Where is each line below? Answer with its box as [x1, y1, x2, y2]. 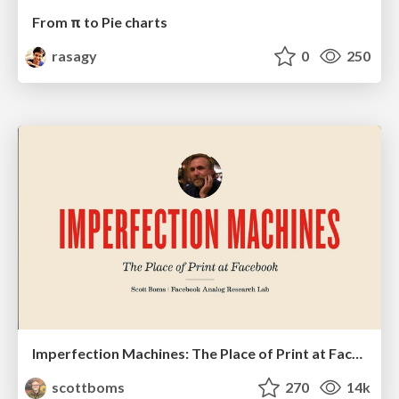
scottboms [49, 379, 126, 396]
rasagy [49, 46, 98, 64]
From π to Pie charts [32, 12, 167, 30]
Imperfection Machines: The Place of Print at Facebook [352, 345, 362, 362]
